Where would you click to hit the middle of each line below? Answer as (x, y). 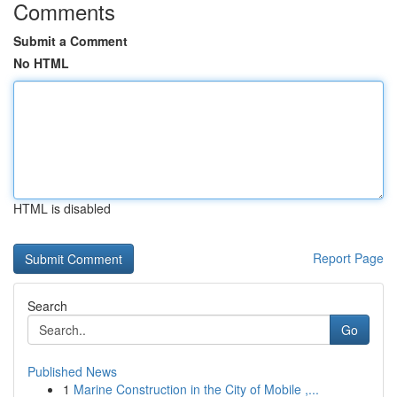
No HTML (41, 63)
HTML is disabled (62, 208)
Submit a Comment (70, 41)
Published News (72, 371)
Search (47, 306)
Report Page (348, 258)
